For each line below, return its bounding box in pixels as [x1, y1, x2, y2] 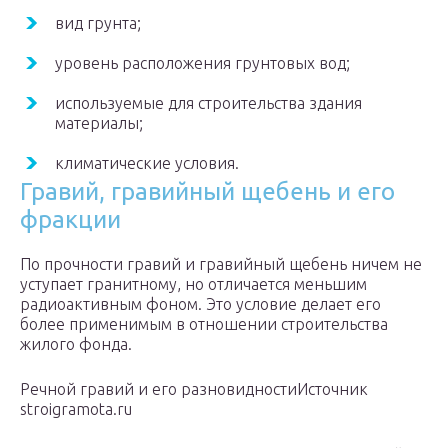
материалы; [55, 114, 143, 133]
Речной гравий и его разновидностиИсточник [20, 380, 368, 399]
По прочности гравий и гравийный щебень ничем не [20, 255, 422, 274]
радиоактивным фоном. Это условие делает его [20, 295, 381, 314]
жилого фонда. [20, 335, 132, 354]
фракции [20, 206, 121, 234]
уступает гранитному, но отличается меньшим [20, 275, 367, 294]
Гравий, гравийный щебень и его [20, 178, 395, 206]
